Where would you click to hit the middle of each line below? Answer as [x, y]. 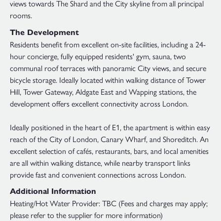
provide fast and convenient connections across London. [98, 174]
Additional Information [53, 191]
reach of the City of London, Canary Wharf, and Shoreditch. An [109, 139]
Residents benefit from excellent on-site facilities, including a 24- [108, 44]
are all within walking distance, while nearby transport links [100, 162]
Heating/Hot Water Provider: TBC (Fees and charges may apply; [109, 203]
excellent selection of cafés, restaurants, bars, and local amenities [109, 150]
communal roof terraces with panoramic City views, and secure [108, 68]
